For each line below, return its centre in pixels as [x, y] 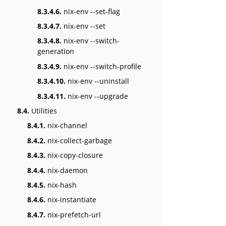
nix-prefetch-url [73, 214]
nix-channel [66, 126]
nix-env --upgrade [97, 96]
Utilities [43, 111]
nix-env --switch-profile [101, 66]
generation [56, 51]
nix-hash [61, 185]
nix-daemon [67, 170]
